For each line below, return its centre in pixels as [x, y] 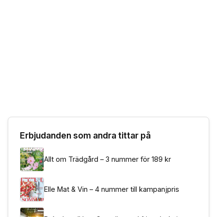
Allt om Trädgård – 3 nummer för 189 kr [108, 159]
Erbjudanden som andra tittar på [85, 135]
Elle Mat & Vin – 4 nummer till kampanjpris [112, 189]
